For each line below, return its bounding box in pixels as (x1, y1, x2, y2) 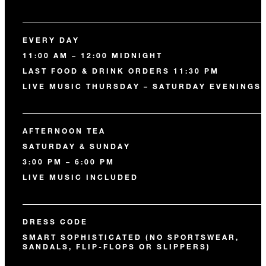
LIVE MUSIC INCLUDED (23, 172, 138, 182)
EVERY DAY (23, 35, 80, 45)
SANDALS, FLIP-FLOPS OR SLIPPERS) (23, 242, 211, 251)
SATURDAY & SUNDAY (23, 141, 131, 151)
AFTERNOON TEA (23, 126, 106, 135)
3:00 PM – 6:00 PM (23, 157, 115, 166)
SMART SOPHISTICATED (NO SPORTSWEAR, (23, 232, 239, 242)
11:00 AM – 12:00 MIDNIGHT (23, 50, 163, 60)
